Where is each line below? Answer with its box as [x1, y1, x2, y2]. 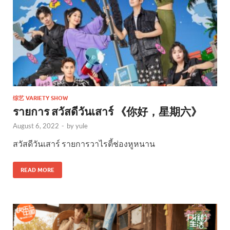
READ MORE [21, 166, 54, 174]
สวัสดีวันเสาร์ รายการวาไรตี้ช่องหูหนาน [13, 138, 155, 148]
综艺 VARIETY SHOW [13, 94, 68, 102]
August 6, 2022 [13, 121, 59, 130]
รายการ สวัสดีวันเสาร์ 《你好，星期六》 [13, 104, 202, 118]
